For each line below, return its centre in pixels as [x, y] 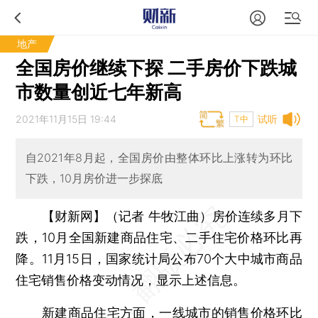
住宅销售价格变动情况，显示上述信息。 [131, 280]
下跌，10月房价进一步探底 [94, 179]
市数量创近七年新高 [99, 92]
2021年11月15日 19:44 [66, 119]
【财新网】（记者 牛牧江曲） [127, 216]
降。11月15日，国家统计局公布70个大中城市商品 [159, 258]
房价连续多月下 [257, 216]
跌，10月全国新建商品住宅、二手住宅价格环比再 [159, 237]
